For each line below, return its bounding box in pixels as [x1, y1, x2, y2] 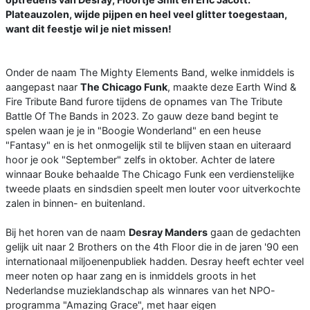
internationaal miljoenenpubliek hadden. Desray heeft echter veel [6, 255, 304, 268]
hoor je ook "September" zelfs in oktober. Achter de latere [6, 154, 275, 166]
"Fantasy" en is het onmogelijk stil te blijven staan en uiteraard [6, 139, 291, 152]
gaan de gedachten [208, 226, 300, 239]
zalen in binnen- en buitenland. [6, 197, 145, 210]
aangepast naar [6, 81, 80, 93]
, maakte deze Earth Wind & [167, 81, 296, 93]
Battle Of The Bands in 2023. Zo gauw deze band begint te [6, 110, 278, 122]
